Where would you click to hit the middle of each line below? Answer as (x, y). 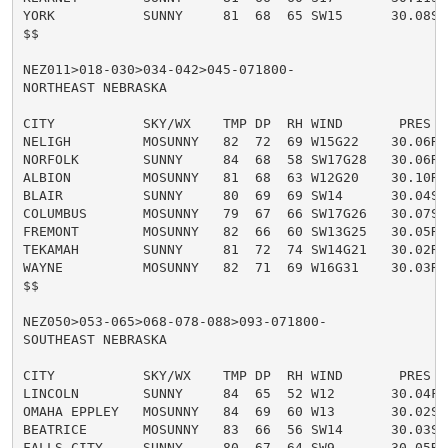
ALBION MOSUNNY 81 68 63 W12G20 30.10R (230, 177)
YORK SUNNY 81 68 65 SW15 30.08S (230, 15)
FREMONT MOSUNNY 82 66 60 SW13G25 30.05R (230, 231)
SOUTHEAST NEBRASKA (94, 339)
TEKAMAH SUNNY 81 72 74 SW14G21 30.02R (230, 249)
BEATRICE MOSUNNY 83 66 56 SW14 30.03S (230, 429)
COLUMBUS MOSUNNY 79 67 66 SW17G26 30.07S (230, 213)
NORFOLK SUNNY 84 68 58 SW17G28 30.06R (230, 159)
